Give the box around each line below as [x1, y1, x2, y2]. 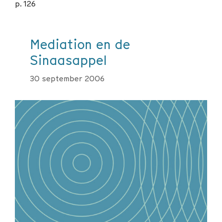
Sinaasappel [30, 51, 107, 69]
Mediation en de [30, 35, 130, 54]
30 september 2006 [30, 72, 105, 84]
